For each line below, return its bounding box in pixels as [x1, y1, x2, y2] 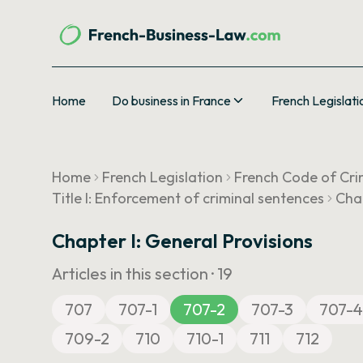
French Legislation [102, 168, 223, 186]
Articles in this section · [52, 263, 217, 284]
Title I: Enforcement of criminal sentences [52, 189, 324, 207]
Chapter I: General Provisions [52, 228, 313, 253]
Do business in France [112, 92, 231, 109]
